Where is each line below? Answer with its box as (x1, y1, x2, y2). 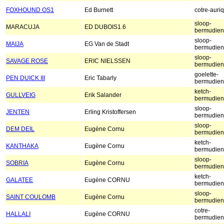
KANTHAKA (6, 142, 38, 150)
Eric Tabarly (84, 74, 116, 82)
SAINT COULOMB (6, 193, 55, 201)
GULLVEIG (6, 91, 35, 99)
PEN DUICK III (6, 74, 45, 82)
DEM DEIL (6, 125, 34, 133)
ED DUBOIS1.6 (84, 23, 126, 31)
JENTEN (6, 108, 29, 116)
